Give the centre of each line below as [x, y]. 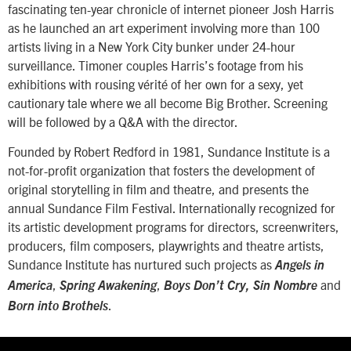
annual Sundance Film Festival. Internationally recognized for [172, 208]
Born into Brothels [58, 307]
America [30, 286]
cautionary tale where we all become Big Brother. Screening [168, 102]
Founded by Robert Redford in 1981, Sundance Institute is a [169, 152]
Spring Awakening [108, 286]
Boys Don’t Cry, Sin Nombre [241, 286]
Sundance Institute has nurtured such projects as [141, 264]
